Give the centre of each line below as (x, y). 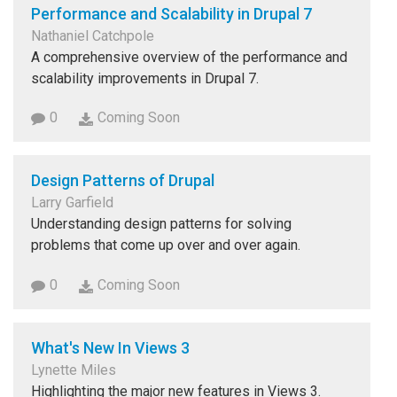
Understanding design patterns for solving (161, 224)
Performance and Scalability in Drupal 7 (171, 13)
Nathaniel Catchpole (93, 35)
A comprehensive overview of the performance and (189, 57)
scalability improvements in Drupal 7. (145, 78)
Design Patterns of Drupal (123, 181)
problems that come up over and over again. (166, 245)
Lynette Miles (74, 370)
